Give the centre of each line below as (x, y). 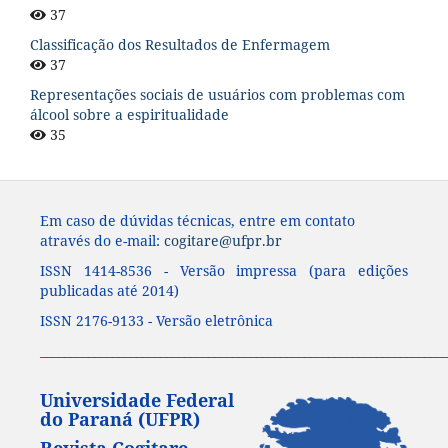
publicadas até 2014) (109, 290)
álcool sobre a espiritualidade (129, 114)
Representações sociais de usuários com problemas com (217, 94)
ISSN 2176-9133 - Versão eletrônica (156, 320)
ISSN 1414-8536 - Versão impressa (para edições (224, 270)
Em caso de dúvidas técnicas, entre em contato (197, 220)
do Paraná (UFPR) (119, 418)
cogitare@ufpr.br (222, 240)
